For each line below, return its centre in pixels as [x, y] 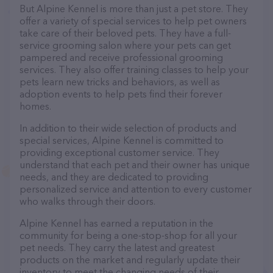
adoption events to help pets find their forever [121, 94]
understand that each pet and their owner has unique [135, 165]
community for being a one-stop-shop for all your [128, 235]
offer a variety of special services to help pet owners [133, 21]
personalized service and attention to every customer [136, 189]
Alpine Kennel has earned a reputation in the [116, 223]
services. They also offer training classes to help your [134, 69]
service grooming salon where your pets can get [125, 45]
